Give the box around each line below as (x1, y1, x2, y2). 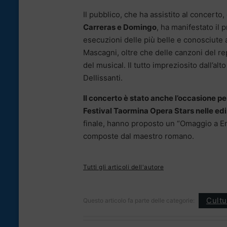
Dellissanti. (83, 72, 123, 83)
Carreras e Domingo (83, 22, 157, 32)
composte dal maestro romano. (83, 131, 194, 141)
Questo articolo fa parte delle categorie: (83, 196, 195, 204)
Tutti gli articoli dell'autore (83, 163, 164, 171)
